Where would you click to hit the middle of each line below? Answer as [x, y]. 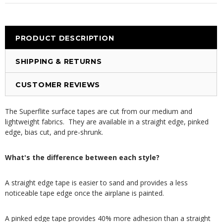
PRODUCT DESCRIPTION [65, 38]
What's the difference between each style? [82, 157]
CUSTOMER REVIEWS [58, 85]
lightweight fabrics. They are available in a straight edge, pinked [107, 122]
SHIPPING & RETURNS [59, 61]
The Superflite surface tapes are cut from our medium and [99, 111]
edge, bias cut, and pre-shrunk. [56, 132]
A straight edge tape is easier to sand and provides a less [96, 183]
